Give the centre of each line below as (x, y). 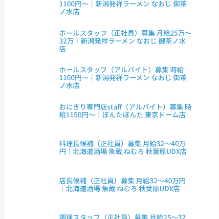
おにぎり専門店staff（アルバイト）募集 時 (126, 106)
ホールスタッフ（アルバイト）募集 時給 (122, 70)
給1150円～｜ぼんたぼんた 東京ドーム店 (123, 114)
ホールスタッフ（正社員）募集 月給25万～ (126, 33)
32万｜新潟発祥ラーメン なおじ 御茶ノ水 (123, 40)
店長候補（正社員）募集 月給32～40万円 (123, 180)
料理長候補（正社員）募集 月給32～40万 (123, 143)
